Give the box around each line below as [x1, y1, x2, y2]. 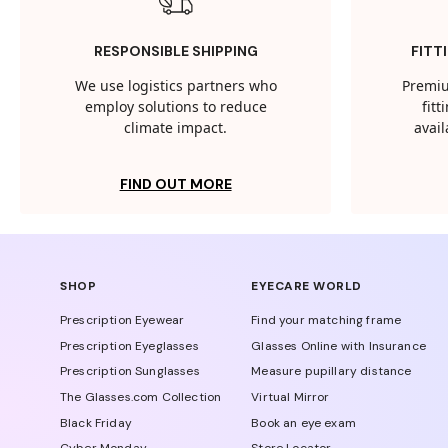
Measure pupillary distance [251, 363, 412, 380]
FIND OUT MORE [119, 175, 232, 194]
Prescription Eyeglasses [60, 337, 199, 354]
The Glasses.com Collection [60, 389, 222, 406]
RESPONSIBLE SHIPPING [93, 42, 258, 61]
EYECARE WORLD [251, 278, 362, 295]
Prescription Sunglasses [60, 363, 200, 380]
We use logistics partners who [74, 76, 277, 98]
